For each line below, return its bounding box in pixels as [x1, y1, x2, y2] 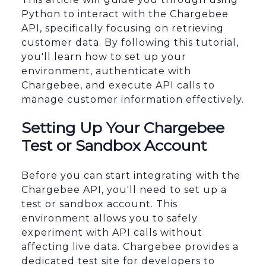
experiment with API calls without [21, 227, 202, 239]
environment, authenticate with [21, 65, 191, 77]
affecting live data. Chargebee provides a [21, 241, 239, 253]
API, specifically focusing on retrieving [21, 23, 224, 34]
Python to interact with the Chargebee [21, 8, 229, 20]
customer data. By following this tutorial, [21, 37, 239, 49]
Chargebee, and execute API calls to [21, 80, 215, 91]
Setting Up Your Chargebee [21, 119, 224, 137]
